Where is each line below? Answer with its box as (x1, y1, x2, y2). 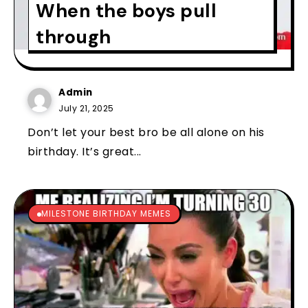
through (36, 24, 111, 49)
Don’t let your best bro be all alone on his (27, 124, 265, 140)
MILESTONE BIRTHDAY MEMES (41, 207, 171, 219)
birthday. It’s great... (27, 143, 142, 159)
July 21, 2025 (58, 102, 114, 114)
